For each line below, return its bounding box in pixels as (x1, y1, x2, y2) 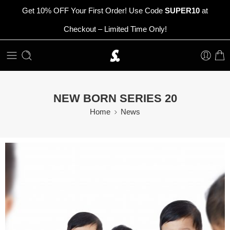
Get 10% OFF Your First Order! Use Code (22, 7, 165, 15)
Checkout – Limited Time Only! (63, 25, 167, 33)
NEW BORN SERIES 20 (53, 91, 177, 105)
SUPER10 (165, 7, 200, 15)
